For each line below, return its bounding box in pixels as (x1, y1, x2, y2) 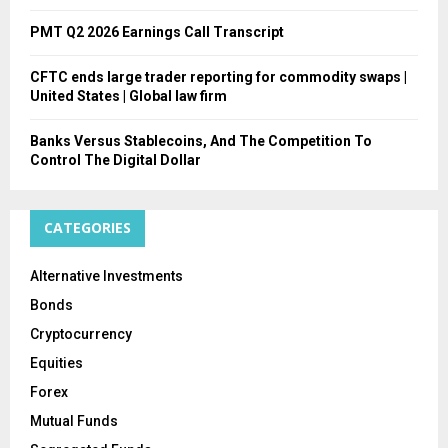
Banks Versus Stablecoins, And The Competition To (30, 132, 372, 149)
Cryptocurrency (30, 325, 132, 342)
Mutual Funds (30, 412, 118, 429)
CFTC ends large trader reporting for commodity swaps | (30, 68, 407, 85)
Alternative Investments (30, 267, 183, 284)
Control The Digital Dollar (30, 151, 201, 168)
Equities (30, 354, 83, 371)
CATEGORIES (44, 217, 131, 237)
